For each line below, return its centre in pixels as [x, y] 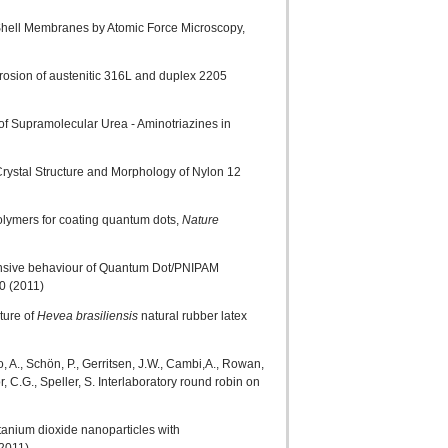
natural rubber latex [192, 316]
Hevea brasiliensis [87, 316]
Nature [200, 220]
